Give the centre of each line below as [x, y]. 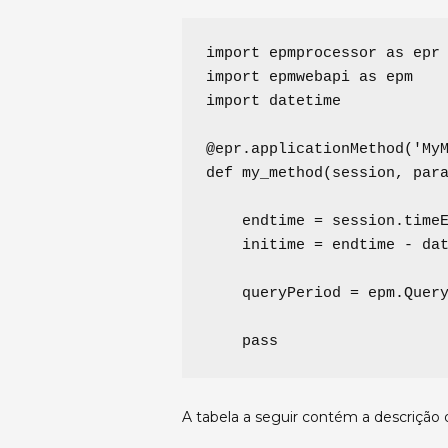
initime [260, 246]
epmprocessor [323, 54]
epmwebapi [309, 78]
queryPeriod [278, 294]
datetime [300, 102]
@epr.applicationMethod [305, 150]
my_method [282, 174]
